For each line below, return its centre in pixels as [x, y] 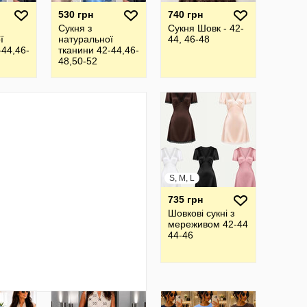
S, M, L [182, 178]
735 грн [185, 199]
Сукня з [75, 28]
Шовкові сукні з [201, 213]
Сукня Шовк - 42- [206, 28]
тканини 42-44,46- [99, 50]
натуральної [86, 39]
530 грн [76, 14]
